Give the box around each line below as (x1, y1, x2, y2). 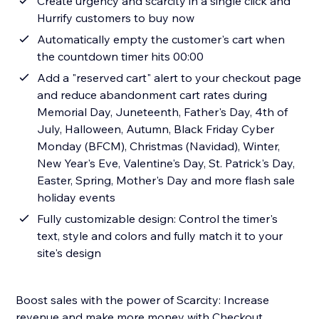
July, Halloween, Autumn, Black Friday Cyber (37, 122, 275, 137)
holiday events (37, 190, 116, 205)
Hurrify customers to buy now (37, 11, 195, 26)
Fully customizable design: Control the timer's (37, 211, 278, 226)
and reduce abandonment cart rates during (37, 88, 268, 103)
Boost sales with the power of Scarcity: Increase (16, 293, 270, 308)
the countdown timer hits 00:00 (37, 49, 204, 64)
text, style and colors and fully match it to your (37, 229, 283, 244)
